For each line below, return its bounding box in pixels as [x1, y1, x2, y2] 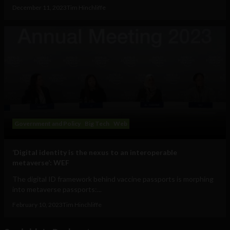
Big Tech [85, 120, 109, 128]
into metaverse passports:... [12, 185, 102, 194]
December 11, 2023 [12, 4, 67, 12]
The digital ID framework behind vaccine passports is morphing [12, 175, 214, 184]
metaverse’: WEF [12, 158, 69, 167]
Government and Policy [14, 120, 81, 128]
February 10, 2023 [12, 201, 63, 209]
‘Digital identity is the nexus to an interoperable [12, 148, 177, 157]
